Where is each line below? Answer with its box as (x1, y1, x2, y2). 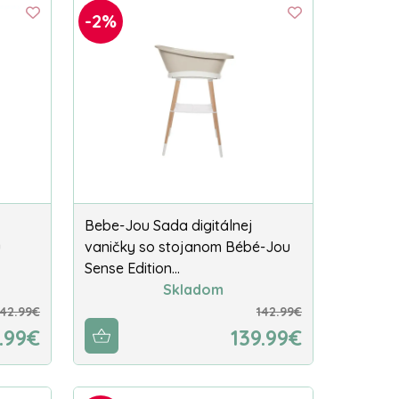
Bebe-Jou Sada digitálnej (85, 216, 253, 235)
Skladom (163, 281, 224, 299)
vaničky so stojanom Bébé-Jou (85, 238, 290, 256)
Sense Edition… (85, 259, 180, 278)
